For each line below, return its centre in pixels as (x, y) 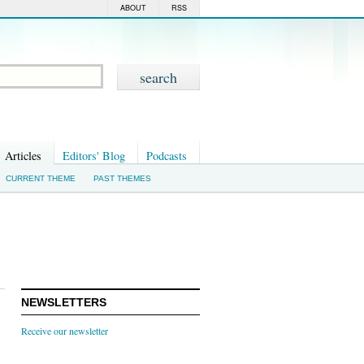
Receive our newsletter (65, 330)
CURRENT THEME (41, 178)
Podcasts (167, 155)
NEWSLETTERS (64, 302)
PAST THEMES (122, 178)
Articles (23, 155)
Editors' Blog (94, 155)
